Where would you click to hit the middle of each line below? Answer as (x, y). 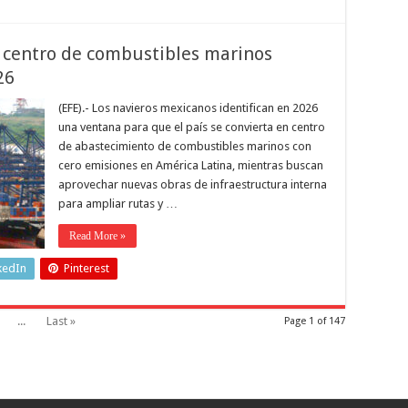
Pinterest (87, 268)
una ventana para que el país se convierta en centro (192, 127)
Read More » (97, 236)
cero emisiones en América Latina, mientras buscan (191, 165)
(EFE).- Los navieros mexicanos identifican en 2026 (188, 108)
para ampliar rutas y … (118, 204)
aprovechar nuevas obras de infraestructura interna (193, 184)
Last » (61, 321)
